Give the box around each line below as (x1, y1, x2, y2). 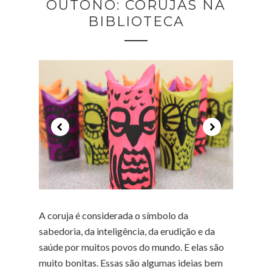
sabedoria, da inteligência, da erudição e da (39, 225, 215, 237)
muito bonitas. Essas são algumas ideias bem (39, 256, 223, 268)
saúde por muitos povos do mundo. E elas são (39, 240, 224, 253)
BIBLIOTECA (87, 13, 185, 30)
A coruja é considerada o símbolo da (39, 209, 188, 221)
